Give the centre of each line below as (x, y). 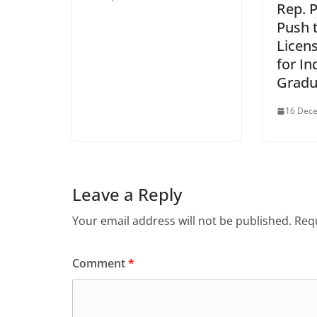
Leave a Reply (127, 195)
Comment (100, 264)
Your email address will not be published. (182, 221)
